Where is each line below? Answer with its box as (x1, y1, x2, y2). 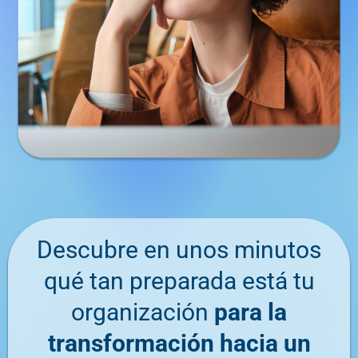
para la (214, 297, 287, 326)
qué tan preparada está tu (43, 266, 315, 295)
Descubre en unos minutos (37, 235, 321, 264)
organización (71, 297, 214, 326)
